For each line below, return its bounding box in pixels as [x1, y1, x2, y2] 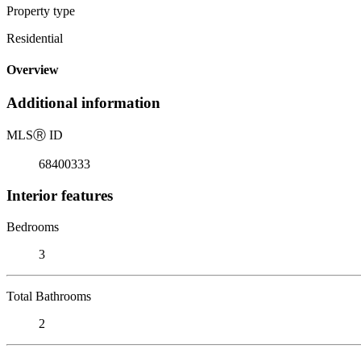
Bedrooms [6, 219, 59, 234]
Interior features [6, 186, 113, 204]
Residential [6, 31, 63, 45]
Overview [6, 63, 59, 77]
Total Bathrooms [6, 288, 91, 303]
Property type [6, 3, 75, 18]
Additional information [6, 94, 160, 112]
